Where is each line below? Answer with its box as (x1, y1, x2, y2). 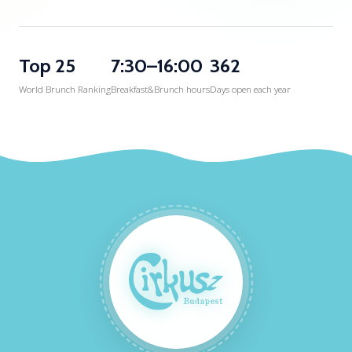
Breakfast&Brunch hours (111, 82, 210, 95)
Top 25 (19, 53, 75, 77)
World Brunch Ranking (19, 82, 111, 95)
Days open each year (210, 82, 291, 95)
